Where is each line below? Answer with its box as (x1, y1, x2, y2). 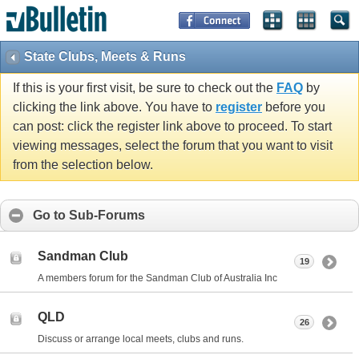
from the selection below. (13, 158, 153, 172)
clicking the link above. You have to (13, 100, 216, 115)
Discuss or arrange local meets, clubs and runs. (38, 333, 244, 345)
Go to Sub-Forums (33, 208, 145, 223)
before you (262, 100, 325, 115)
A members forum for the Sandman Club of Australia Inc (38, 272, 277, 284)
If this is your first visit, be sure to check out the (13, 81, 276, 95)
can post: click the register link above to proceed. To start (13, 119, 332, 134)
